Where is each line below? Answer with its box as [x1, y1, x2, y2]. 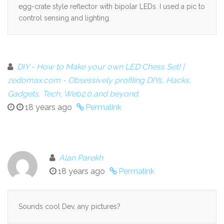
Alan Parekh [59, 153, 103, 163]
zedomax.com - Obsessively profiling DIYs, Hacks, [7, 75, 191, 85]
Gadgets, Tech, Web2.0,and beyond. [7, 89, 139, 99]
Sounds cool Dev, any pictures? [18, 202, 120, 211]
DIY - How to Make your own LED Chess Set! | [17, 62, 184, 72]
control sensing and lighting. [18, 14, 110, 22]
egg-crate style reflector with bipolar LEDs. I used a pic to [18, 2, 205, 11]
